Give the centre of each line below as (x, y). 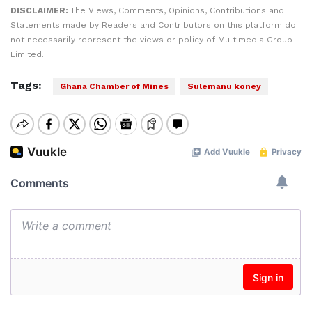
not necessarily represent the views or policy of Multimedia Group (151, 40)
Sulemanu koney (224, 86)
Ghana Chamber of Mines (114, 86)
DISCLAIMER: (40, 10)
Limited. (27, 54)
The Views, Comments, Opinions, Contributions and (177, 10)
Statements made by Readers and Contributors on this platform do (153, 25)
